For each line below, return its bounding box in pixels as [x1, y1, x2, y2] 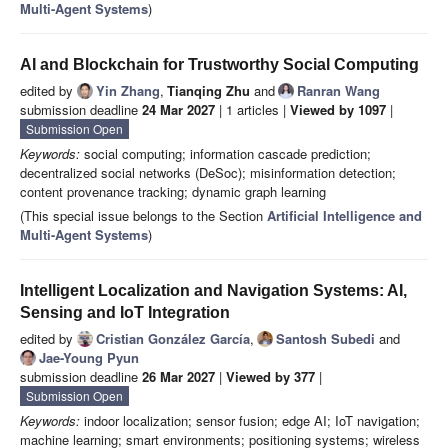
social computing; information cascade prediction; [80, 144, 371, 164]
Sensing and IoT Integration [20, 304, 230, 322]
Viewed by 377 [226, 367, 315, 387]
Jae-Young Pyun [39, 348, 139, 368]
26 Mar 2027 [142, 367, 215, 387]
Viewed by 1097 [290, 100, 386, 120]
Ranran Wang [297, 81, 380, 101]
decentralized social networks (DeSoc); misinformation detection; [20, 163, 396, 183]
